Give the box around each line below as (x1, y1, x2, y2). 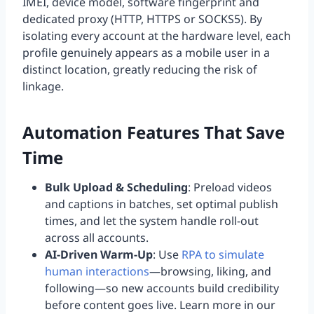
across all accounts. (45, 230, 149, 246)
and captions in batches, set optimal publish (45, 196, 278, 212)
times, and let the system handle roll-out (45, 213, 259, 229)
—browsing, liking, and (149, 264, 271, 280)
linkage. (22, 78, 64, 95)
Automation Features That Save (22, 121, 285, 144)
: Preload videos (188, 179, 272, 196)
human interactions (45, 264, 149, 280)
